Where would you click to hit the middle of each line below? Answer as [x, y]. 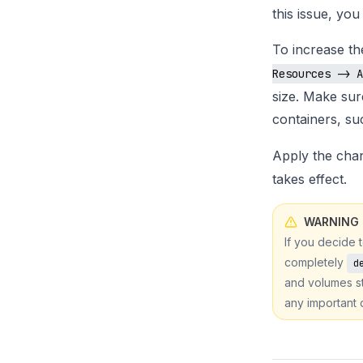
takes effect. [310, 179]
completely [316, 262]
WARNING [331, 222]
